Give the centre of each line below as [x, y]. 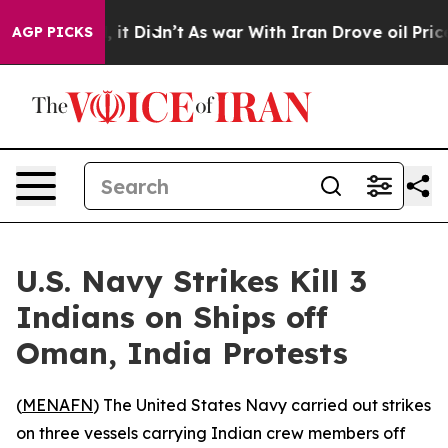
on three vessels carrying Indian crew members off [211, 433]
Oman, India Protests [182, 353]
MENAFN [57, 405]
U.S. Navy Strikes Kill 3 [191, 281]
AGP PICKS [52, 32]
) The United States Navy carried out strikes [262, 405]
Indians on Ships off [172, 317]
